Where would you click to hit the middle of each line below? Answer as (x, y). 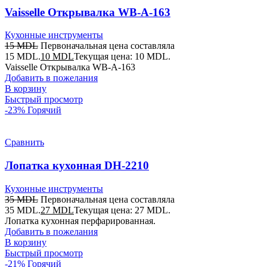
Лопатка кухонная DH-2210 (77, 166)
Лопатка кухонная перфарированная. (80, 221)
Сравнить (24, 142)
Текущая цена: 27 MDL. (122, 210)
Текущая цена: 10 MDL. (122, 57)
